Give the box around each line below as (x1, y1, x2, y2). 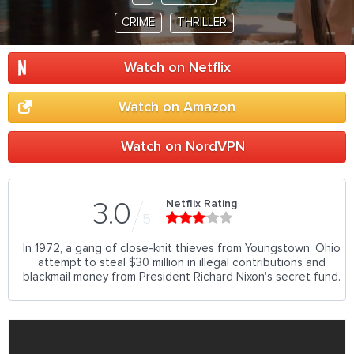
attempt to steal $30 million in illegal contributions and (38, 257, 326, 269)
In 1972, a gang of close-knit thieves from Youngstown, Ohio (23, 243, 341, 254)
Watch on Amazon (119, 100, 235, 115)
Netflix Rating (165, 198, 237, 209)
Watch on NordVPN (120, 140, 245, 154)
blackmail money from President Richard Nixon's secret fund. (23, 271, 341, 283)
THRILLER (177, 17, 227, 28)
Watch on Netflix (123, 61, 231, 75)
